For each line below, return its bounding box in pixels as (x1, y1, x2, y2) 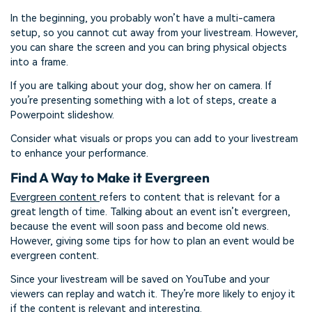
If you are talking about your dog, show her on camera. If (10, 80, 272, 92)
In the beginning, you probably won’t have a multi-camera (10, 13, 275, 25)
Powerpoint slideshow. (10, 109, 114, 121)
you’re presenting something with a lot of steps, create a (10, 95, 276, 107)
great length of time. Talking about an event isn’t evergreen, (10, 205, 290, 218)
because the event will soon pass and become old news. (10, 220, 269, 233)
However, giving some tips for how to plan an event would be (10, 235, 295, 247)
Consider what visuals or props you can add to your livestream (10, 132, 298, 145)
